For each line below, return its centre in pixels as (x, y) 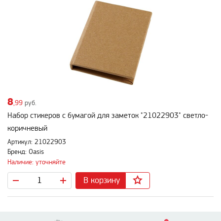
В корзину (102, 180)
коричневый (27, 129)
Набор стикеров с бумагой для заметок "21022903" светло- (108, 116)
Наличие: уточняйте (37, 162)
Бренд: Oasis (26, 152)
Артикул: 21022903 (37, 142)
